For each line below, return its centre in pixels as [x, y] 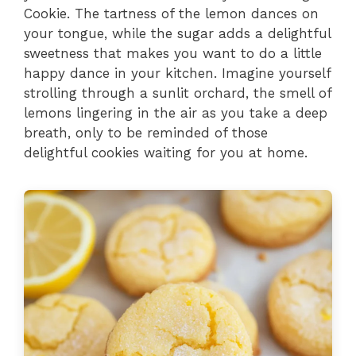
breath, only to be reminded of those [146, 132]
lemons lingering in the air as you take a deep [176, 112]
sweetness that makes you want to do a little [173, 53]
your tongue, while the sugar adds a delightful [177, 33]
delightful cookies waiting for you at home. [166, 152]
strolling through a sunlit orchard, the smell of [178, 93]
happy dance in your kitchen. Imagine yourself [177, 73]
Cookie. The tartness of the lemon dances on [171, 13]
